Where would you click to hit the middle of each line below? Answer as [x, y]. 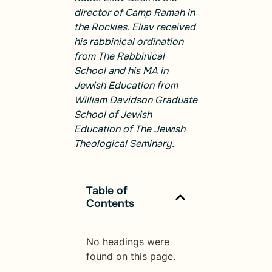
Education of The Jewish [130, 129]
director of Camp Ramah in [134, 13]
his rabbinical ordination [129, 42]
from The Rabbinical [119, 56]
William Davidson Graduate [136, 100]
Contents [110, 203]
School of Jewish [113, 115]
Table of [107, 190]
